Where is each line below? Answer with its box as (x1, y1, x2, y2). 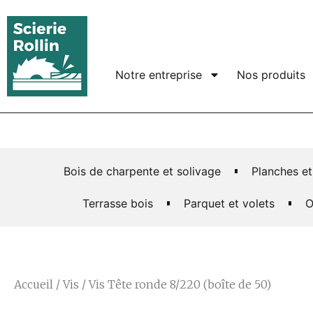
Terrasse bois (82, 196, 153, 210)
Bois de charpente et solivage (63, 164, 221, 178)
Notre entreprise (115, 68, 203, 82)
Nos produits (237, 68, 306, 82)
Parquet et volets (184, 196, 275, 210)
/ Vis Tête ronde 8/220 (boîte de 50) (79, 277, 271, 291)
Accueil (14, 277, 53, 291)
